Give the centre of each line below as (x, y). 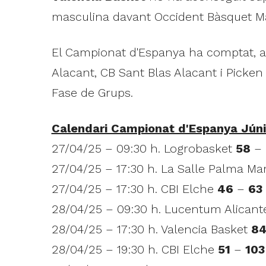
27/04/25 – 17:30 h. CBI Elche (134, 189)
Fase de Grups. (92, 92)
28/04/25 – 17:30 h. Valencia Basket (151, 229)
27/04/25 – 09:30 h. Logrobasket (143, 148)
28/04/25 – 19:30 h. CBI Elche (134, 249)
